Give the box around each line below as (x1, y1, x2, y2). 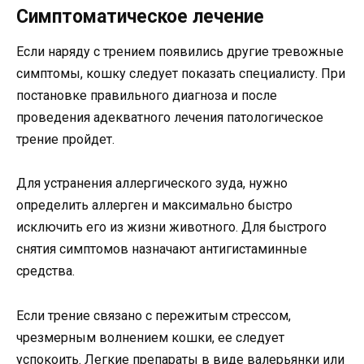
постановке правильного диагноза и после (16, 88, 277, 104)
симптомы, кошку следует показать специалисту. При (16, 66, 345, 82)
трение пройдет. (16, 132, 115, 148)
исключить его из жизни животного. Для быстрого (16, 219, 327, 236)
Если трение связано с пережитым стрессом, (16, 307, 291, 323)
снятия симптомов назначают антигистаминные (16, 241, 307, 258)
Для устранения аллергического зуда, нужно (16, 175, 288, 192)
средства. (16, 263, 75, 279)
